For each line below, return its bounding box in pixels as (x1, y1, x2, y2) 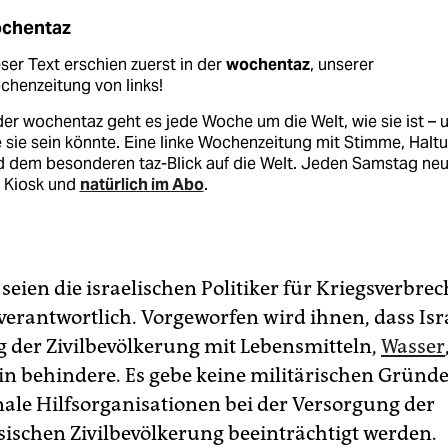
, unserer (309, 54, 374, 75)
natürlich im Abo (79, 174, 204, 195)
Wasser (381, 334, 445, 358)
